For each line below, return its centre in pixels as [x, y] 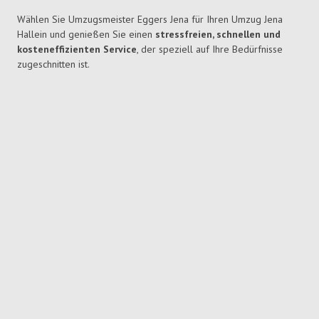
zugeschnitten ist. [53, 64]
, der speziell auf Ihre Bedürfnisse [210, 49]
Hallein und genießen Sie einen [86, 35]
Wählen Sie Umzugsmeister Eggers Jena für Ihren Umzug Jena [150, 20]
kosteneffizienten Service [77, 49]
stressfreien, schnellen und [218, 35]
